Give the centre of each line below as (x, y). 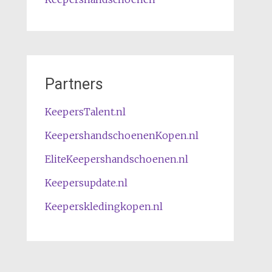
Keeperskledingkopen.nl (104, 206)
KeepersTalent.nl (85, 112)
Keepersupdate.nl (86, 183)
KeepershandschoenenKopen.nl (121, 135)
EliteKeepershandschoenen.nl (116, 159)
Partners (74, 84)
